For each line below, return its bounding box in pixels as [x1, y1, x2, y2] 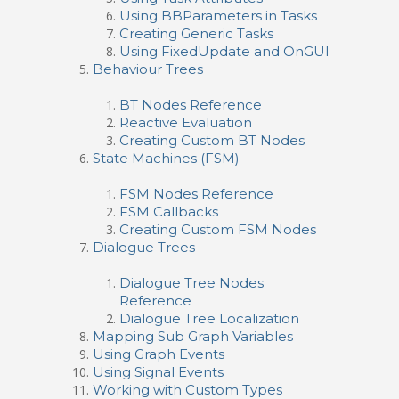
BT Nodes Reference [119, 96, 262, 113]
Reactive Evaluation [119, 114, 252, 131]
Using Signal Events [93, 363, 224, 380]
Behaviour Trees [93, 61, 203, 77]
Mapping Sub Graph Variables [93, 328, 293, 345]
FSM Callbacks [119, 203, 218, 220]
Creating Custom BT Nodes [119, 132, 305, 149]
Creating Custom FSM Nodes [119, 221, 316, 238]
